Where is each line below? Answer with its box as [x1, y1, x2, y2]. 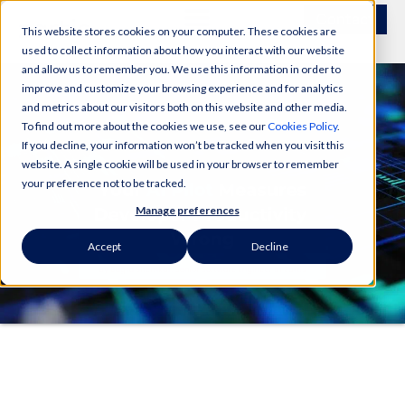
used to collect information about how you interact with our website [22, 43, 344, 57]
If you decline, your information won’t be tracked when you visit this [22, 138, 344, 152]
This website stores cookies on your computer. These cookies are [22, 24, 336, 38]
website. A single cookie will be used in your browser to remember [22, 157, 339, 171]
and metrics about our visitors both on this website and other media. [22, 100, 347, 114]
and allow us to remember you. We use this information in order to [22, 62, 341, 76]
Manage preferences [135, 203, 240, 218]
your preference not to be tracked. [22, 176, 186, 190]
